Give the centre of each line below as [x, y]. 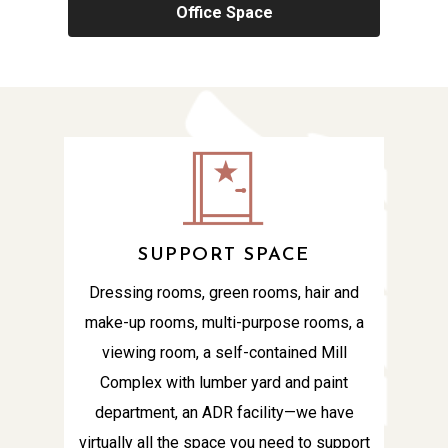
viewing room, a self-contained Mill [224, 352]
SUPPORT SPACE [224, 255]
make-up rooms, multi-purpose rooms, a [224, 322]
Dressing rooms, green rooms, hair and [224, 292]
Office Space [224, 13]
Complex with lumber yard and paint [224, 382]
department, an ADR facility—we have [224, 412]
